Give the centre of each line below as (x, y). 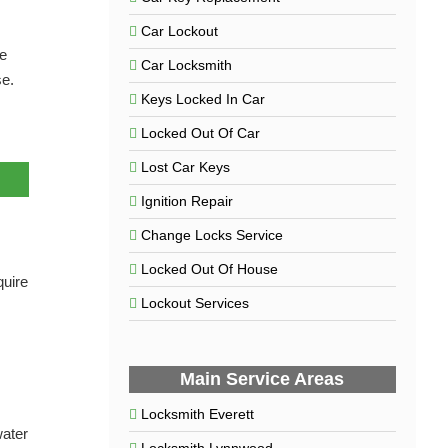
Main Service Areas (262, 379)
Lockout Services (194, 303)
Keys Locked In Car (202, 99)
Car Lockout (179, 31)
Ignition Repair (186, 201)
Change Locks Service (211, 235)
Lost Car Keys (185, 167)
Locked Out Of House (209, 269)
